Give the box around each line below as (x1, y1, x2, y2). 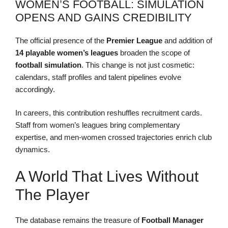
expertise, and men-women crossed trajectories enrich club (15, 133, 212, 142)
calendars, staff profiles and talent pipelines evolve (15, 72, 181, 81)
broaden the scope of (118, 48, 190, 57)
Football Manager (141, 215, 204, 224)
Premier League (106, 36, 162, 45)
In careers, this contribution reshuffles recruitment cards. (15, 108, 202, 118)
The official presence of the (15, 36, 106, 45)
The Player (15, 186, 90, 203)
